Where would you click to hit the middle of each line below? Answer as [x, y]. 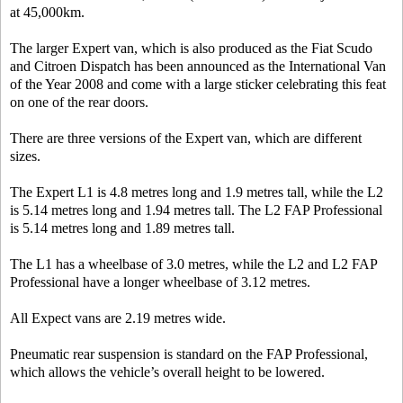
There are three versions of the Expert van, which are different [186, 138]
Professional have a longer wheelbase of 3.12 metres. [160, 282]
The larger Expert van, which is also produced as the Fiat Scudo [191, 48]
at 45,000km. [47, 12]
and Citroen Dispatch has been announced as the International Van [198, 66]
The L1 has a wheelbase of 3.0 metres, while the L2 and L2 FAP [193, 264]
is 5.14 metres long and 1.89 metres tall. [122, 228]
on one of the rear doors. [79, 102]
